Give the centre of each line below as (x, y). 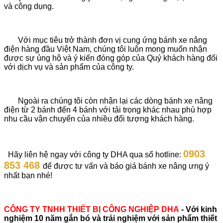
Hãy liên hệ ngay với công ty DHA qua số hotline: (94, 154)
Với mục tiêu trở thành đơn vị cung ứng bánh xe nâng (106, 40)
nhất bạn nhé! (28, 175)
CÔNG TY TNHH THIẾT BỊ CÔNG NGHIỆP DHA (93, 209)
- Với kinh (199, 209)
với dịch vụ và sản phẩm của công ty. (69, 67)
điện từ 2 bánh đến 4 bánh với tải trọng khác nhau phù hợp (108, 110)
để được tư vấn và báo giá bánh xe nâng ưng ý (126, 166)
